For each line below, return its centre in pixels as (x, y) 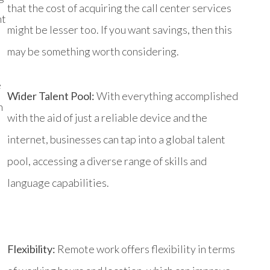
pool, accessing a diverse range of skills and (107, 161)
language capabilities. (58, 182)
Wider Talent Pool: (51, 96)
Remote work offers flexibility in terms (145, 249)
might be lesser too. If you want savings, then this (120, 29)
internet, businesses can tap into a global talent (116, 139)
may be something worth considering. (93, 51)
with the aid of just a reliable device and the (107, 117)
